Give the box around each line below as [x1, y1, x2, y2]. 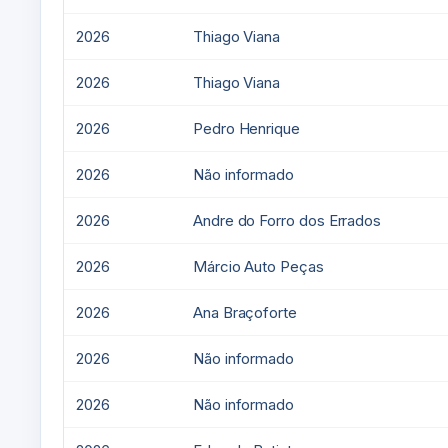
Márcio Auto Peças [193, 257, 324, 276]
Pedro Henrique [193, 119, 300, 138]
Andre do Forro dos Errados [193, 211, 382, 230]
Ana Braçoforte [193, 303, 297, 322]
